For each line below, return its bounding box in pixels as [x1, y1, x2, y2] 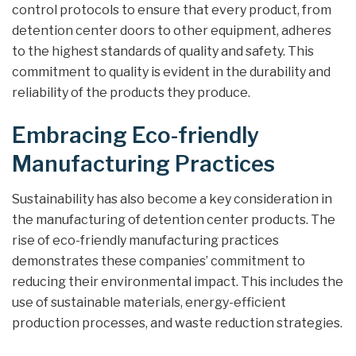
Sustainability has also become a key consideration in [12, 192, 332, 207]
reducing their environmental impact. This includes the [12, 274, 343, 290]
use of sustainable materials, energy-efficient [12, 295, 286, 311]
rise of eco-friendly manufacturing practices [12, 233, 279, 249]
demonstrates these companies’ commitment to [12, 253, 305, 269]
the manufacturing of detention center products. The [12, 212, 335, 228]
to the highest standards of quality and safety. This [12, 44, 314, 60]
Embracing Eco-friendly [12, 122, 259, 149]
